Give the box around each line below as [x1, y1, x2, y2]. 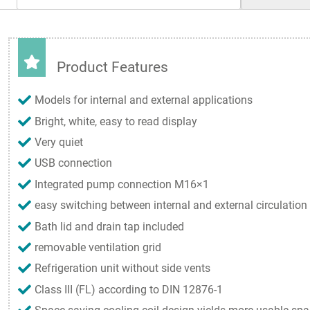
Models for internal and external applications [35, 93, 253, 107]
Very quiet [35, 136, 83, 149]
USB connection [35, 156, 112, 170]
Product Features [57, 58, 168, 75]
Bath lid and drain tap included [35, 219, 184, 233]
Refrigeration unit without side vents [35, 262, 210, 275]
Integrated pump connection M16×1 [35, 177, 209, 191]
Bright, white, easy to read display [35, 114, 197, 128]
